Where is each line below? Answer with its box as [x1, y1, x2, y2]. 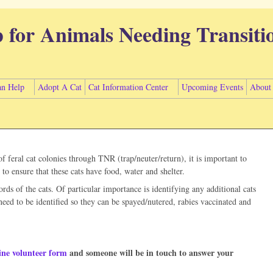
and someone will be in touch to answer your [67, 246, 233, 259]
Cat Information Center [88, 81, 168, 93]
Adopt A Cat [38, 81, 82, 93]
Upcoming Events [182, 81, 243, 93]
